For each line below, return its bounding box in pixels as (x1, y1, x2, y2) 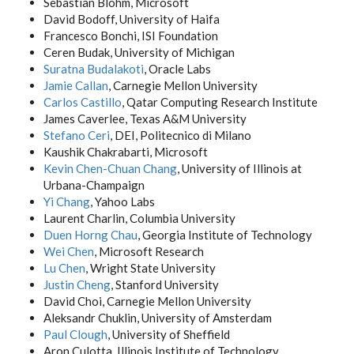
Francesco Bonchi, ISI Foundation (43, 28, 218, 43)
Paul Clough (43, 327, 107, 341)
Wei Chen (43, 244, 94, 258)
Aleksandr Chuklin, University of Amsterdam (43, 311, 272, 325)
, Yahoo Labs (90, 194, 155, 209)
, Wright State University (85, 261, 216, 275)
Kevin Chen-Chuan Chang (43, 161, 177, 175)
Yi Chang (43, 194, 90, 209)
